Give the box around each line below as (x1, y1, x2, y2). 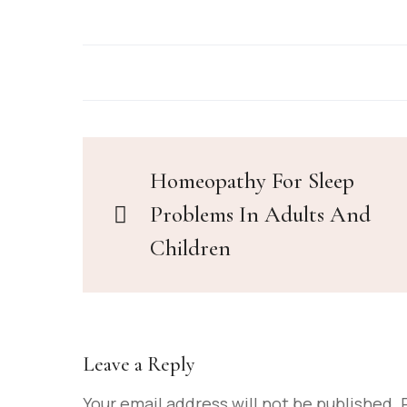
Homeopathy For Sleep (150, 166, 354, 194)
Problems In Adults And (150, 200, 371, 228)
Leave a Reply (83, 352, 195, 376)
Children (150, 233, 231, 262)
